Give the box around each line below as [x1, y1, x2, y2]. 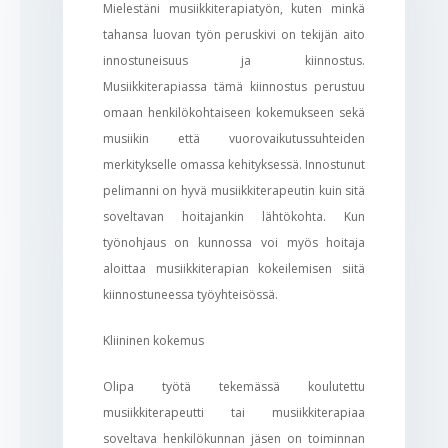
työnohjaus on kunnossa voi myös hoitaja [102, 233, 366, 251]
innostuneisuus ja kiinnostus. [102, 51, 366, 69]
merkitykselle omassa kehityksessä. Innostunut [102, 155, 366, 173]
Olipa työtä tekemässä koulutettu [102, 377, 366, 395]
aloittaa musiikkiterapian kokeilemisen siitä [102, 259, 366, 277]
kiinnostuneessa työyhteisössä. [102, 285, 278, 303]
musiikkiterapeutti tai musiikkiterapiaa [102, 403, 366, 421]
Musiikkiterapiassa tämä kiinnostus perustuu [102, 77, 366, 95]
